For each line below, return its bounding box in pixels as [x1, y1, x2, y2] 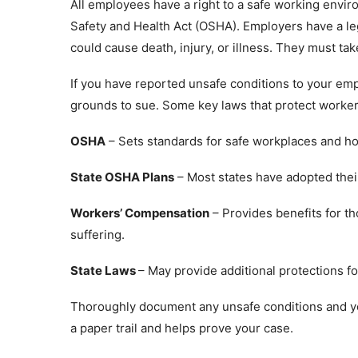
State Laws [70, 263, 138, 278]
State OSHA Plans [70, 169, 174, 185]
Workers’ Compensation [70, 205, 209, 221]
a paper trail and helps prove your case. [70, 320, 293, 336]
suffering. [70, 227, 125, 242]
